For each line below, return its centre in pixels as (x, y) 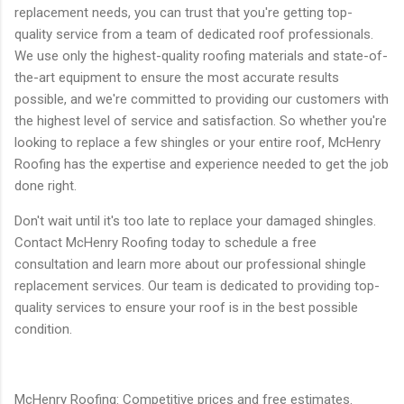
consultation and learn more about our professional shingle (190, 264)
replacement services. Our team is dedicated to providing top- (197, 285)
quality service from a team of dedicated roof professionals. (194, 34)
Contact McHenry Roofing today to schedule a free (165, 242)
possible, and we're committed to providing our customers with (202, 99)
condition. (43, 329)
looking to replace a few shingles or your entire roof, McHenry (197, 142)
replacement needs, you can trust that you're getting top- (184, 12)
